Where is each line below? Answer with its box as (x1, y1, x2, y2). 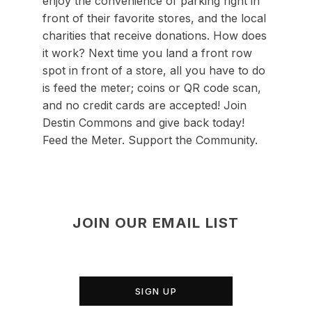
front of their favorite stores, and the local (42, 11, 266, 25)
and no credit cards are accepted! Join (42, 98, 247, 112)
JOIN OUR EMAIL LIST (72, 214, 240, 231)
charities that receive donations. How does (42, 29, 267, 42)
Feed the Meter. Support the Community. (42, 133, 258, 147)
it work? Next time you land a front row (42, 46, 252, 60)
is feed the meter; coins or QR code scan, (42, 81, 261, 95)
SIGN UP (134, 286, 178, 297)
